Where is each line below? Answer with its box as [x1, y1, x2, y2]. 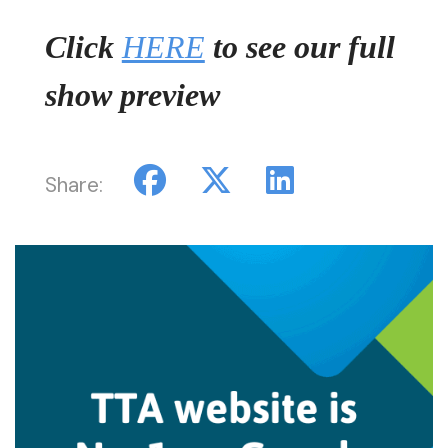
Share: [44, 171, 103, 200]
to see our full [204, 29, 395, 66]
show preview [44, 77, 220, 114]
